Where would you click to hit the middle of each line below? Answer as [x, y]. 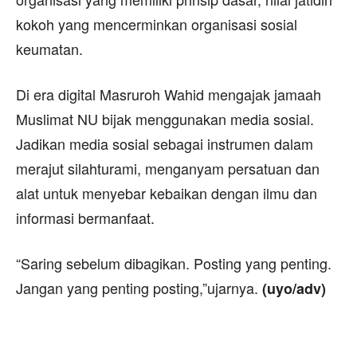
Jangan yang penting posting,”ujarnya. [139, 287]
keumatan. [49, 48]
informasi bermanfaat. [85, 217]
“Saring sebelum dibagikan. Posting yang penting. [174, 263]
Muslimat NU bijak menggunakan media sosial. [165, 118]
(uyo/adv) [294, 288]
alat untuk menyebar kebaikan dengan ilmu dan [167, 192]
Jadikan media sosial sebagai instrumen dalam [165, 143]
